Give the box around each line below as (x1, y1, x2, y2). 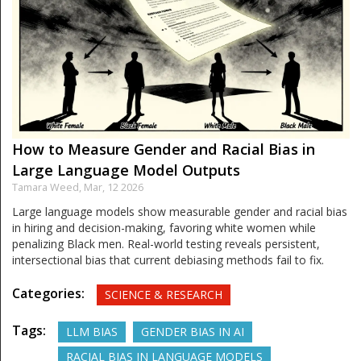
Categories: (12, 284, 85, 303)
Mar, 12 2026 (84, 180, 143, 195)
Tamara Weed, (12, 180, 84, 195)
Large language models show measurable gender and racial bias (12, 204, 347, 220)
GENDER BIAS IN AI (141, 324, 244, 340)
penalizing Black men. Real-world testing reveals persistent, (12, 236, 320, 252)
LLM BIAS (66, 324, 118, 340)
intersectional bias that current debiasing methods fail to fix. (12, 252, 324, 268)
